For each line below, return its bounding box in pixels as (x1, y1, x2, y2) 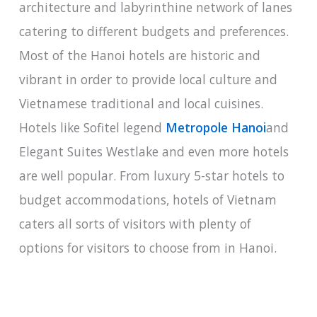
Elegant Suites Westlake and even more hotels (18, 143, 289, 161)
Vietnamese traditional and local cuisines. (18, 95, 263, 113)
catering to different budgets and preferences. (18, 23, 289, 40)
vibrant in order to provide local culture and (18, 71, 277, 88)
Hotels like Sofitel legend (18, 119, 166, 137)
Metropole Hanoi (165, 119, 266, 137)
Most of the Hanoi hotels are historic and (18, 47, 260, 64)
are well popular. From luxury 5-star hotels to (18, 167, 284, 185)
